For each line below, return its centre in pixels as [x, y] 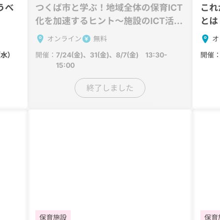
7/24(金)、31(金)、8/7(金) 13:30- [112, 55]
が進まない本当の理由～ [84, 34]
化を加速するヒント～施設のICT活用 [109, 21]
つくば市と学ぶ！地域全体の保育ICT [109, 8]
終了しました [110, 88]
